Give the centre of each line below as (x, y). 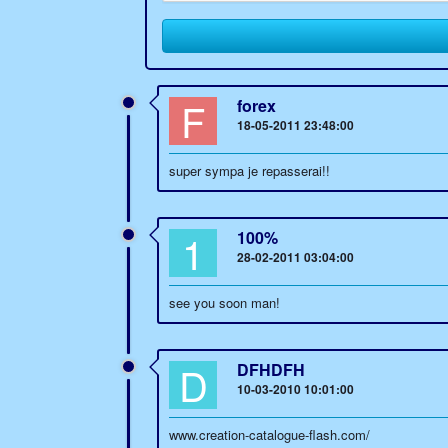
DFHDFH (271, 369)
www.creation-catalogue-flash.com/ (269, 434)
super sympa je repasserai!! (249, 170)
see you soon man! (224, 302)
